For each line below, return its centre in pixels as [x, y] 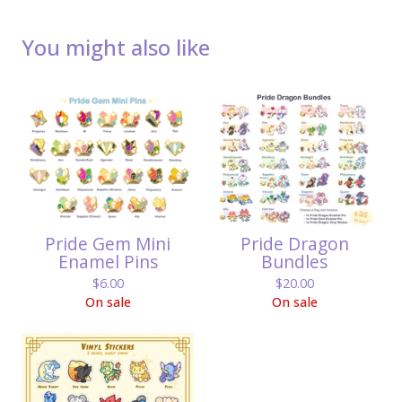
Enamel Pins [108, 261]
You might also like [116, 47]
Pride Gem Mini [108, 243]
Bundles [294, 261]
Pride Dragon [294, 243]
